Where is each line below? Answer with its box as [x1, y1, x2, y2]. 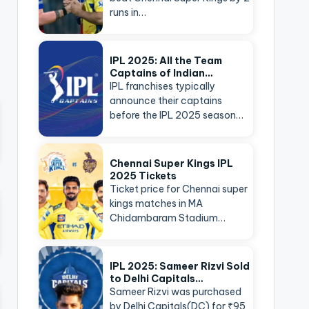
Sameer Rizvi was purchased [110, 286, 242, 298]
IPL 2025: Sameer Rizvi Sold [110, 260, 250, 272]
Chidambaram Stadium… [110, 212, 226, 224]
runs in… [110, 6, 147, 19]
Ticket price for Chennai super [110, 183, 248, 195]
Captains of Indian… [110, 67, 214, 79]
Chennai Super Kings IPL [110, 157, 234, 170]
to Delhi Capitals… [110, 272, 204, 285]
